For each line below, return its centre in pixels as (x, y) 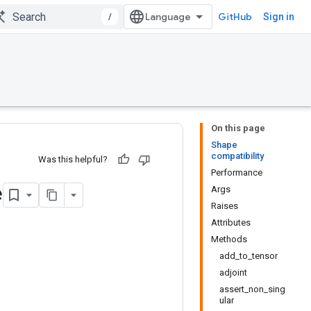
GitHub (235, 17)
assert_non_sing (252, 289)
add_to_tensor (249, 256)
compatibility (237, 156)
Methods (229, 239)
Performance (237, 173)
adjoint (233, 272)
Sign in (279, 17)
